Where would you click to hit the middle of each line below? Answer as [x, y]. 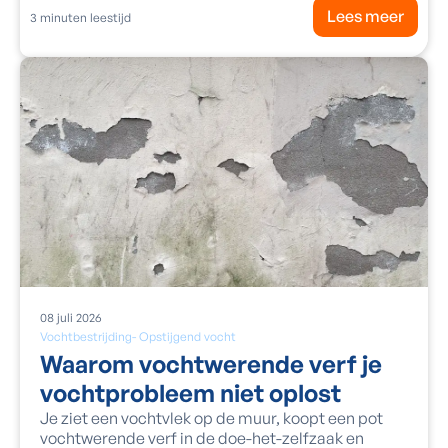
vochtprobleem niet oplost [190, 392]
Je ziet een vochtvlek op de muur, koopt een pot [211, 417]
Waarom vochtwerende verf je [211, 363]
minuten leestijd [84, 18]
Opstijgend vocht [187, 336]
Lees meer [365, 16]
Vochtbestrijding [86, 336]
